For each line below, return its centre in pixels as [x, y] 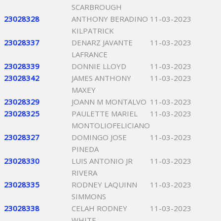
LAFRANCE [90, 54]
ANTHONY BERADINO [110, 19]
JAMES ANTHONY [101, 78]
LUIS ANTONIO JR [102, 161]
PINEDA [85, 149]
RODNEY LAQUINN [104, 184]
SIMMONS [89, 196]
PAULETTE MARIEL [105, 113]
